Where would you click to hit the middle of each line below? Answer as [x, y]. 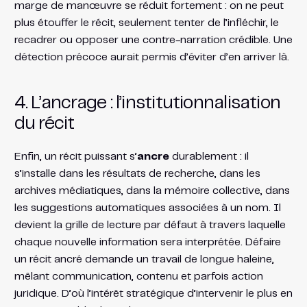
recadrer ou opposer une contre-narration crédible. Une [153, 40]
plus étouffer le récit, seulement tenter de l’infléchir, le [146, 23]
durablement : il [209, 156]
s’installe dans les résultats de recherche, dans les [137, 173]
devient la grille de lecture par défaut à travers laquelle [150, 225]
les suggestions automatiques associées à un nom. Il [147, 208]
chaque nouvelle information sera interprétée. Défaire [147, 242]
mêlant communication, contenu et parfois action [138, 276]
